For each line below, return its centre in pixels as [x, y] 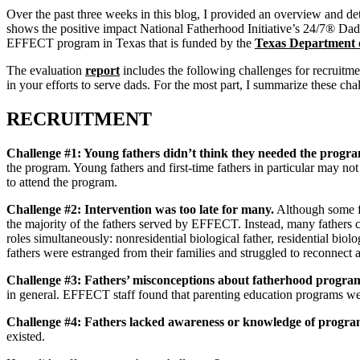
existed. [26, 336]
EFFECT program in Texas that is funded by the [131, 43]
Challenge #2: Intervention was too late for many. [140, 209]
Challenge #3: [45, 280]
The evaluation [46, 70]
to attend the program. [62, 182]
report [102, 70]
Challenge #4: [45, 321]
